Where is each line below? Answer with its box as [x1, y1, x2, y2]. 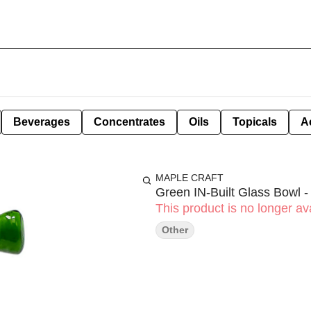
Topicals [233, 116, 277, 128]
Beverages [13, 116, 70, 128]
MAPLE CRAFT [155, 172, 224, 183]
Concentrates [94, 116, 165, 128]
